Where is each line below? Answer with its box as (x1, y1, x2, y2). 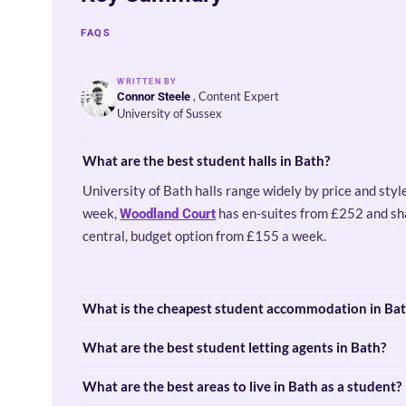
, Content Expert (193, 89, 280, 103)
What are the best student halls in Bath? (82, 152, 331, 169)
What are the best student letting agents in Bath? (82, 339, 387, 355)
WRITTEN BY (117, 77, 178, 86)
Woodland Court (120, 206, 217, 222)
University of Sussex (117, 106, 223, 121)
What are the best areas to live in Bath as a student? (82, 378, 402, 394)
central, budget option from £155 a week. (82, 227, 327, 244)
